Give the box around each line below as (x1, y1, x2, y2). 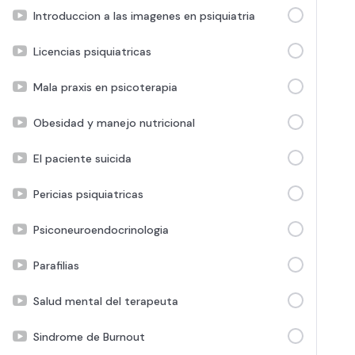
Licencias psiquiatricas (33, 44, 151, 59)
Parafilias (33, 258, 79, 273)
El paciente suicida (33, 151, 132, 166)
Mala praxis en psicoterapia (33, 79, 177, 94)
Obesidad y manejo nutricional (33, 115, 195, 130)
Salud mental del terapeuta (33, 293, 178, 308)
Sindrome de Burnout (33, 329, 145, 344)
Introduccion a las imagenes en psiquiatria (33, 8, 255, 23)
